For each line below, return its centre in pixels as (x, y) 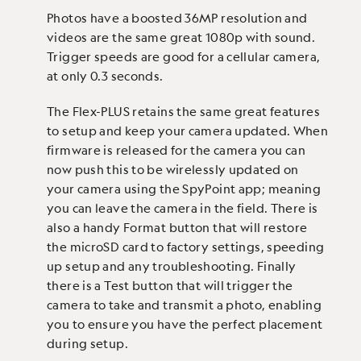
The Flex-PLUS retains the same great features (183, 112)
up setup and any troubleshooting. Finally (172, 266)
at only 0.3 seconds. (105, 76)
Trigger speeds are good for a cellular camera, (184, 57)
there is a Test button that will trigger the (170, 286)
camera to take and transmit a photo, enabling (184, 305)
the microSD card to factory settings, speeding (186, 247)
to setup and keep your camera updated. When (188, 131)
